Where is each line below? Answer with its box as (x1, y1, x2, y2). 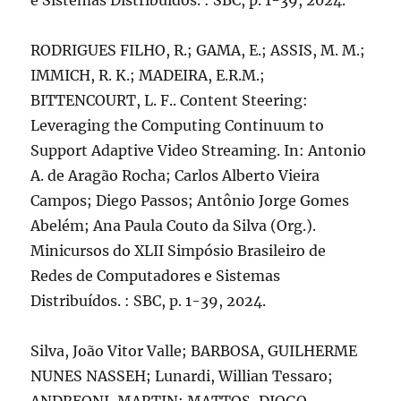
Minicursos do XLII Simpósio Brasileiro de (30, 242, 327, 260)
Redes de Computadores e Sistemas (30, 267, 281, 285)
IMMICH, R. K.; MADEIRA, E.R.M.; (30, 66, 266, 84)
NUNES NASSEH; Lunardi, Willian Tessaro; (30, 367, 334, 385)
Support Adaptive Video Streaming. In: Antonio (30, 141, 367, 159)
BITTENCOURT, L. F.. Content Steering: (30, 91, 309, 109)
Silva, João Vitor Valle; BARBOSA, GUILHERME (30, 342, 358, 360)
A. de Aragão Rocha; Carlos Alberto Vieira (30, 166, 320, 184)
